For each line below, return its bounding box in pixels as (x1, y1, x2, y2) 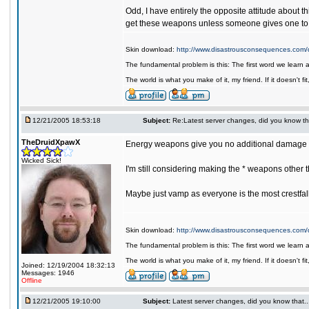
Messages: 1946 (21, 269, 74, 277)
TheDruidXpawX (21, 138, 80, 146)
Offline (21, 277, 42, 284)
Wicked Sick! (21, 157, 61, 164)
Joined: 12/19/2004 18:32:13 (21, 261, 115, 269)
